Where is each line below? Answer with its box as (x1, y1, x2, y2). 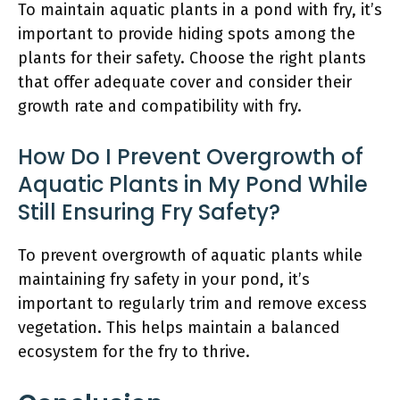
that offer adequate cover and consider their (18, 71, 352, 92)
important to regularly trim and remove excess (18, 293, 367, 313)
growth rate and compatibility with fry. (18, 96, 302, 116)
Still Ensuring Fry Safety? (18, 196, 280, 227)
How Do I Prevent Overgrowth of (18, 141, 363, 171)
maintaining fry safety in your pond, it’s (18, 269, 310, 289)
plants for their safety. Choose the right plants (18, 47, 366, 68)
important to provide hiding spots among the (18, 23, 355, 44)
